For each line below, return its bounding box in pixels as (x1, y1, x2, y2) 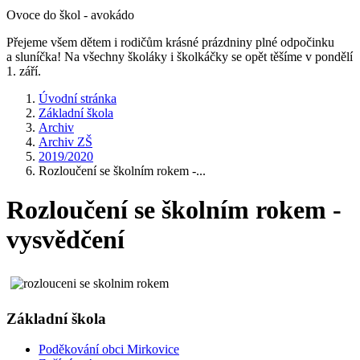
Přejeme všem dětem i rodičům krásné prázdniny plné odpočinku (6, 35, 334, 49)
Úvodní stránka (39, 92, 117, 105)
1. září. (6, 64, 44, 78)
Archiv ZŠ (39, 135, 92, 149)
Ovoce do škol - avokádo (6, 8, 134, 22)
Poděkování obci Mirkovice (39, 342, 179, 357)
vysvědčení (6, 225, 125, 255)
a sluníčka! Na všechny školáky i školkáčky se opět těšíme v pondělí (6, 50, 353, 63)
